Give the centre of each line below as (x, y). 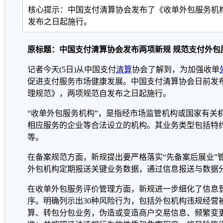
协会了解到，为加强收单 (175, 69)
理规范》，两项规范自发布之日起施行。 (99, 93)
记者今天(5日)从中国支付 (71, 69)
